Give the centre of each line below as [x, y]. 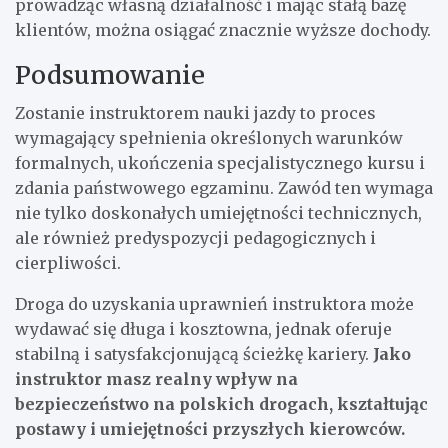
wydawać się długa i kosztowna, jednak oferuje [203, 329]
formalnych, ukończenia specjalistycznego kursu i [220, 163]
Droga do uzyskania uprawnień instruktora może [214, 304]
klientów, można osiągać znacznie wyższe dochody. [223, 30]
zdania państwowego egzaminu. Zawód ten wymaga [224, 188]
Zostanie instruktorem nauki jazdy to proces [195, 113]
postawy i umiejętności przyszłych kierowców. [210, 429]
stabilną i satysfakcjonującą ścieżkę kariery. [194, 354]
